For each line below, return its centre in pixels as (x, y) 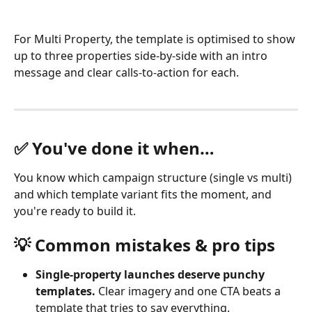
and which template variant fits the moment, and (144, 194)
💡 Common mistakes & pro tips (145, 245)
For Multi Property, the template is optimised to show (156, 39)
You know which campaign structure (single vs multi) (154, 177)
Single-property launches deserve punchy (151, 275)
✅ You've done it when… (114, 148)
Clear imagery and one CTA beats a (189, 291)
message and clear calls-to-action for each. (126, 72)
